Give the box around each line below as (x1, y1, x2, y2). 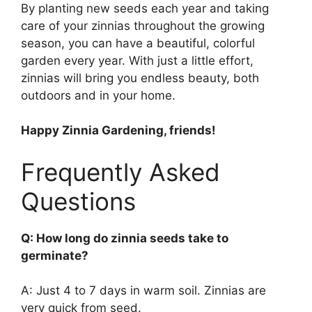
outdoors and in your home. (21, 88, 175, 102)
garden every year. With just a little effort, (21, 53, 253, 68)
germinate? (21, 248, 88, 263)
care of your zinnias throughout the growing (21, 18, 265, 33)
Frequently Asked (21, 157, 220, 187)
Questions (21, 186, 136, 216)
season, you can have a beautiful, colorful (21, 36, 255, 50)
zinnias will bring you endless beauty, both (21, 70, 259, 85)
